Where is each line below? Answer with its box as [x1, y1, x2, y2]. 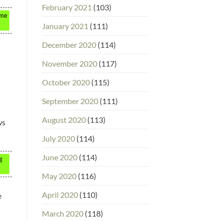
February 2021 [41, 2, 92, 12]
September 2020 [41, 96, 98, 106]
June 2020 [41, 152, 77, 162]
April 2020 [41, 189, 78, 199]
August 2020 [41, 114, 86, 124]
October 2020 [41, 77, 90, 87]
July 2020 [41, 133, 75, 143]
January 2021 [41, 21, 88, 31]
